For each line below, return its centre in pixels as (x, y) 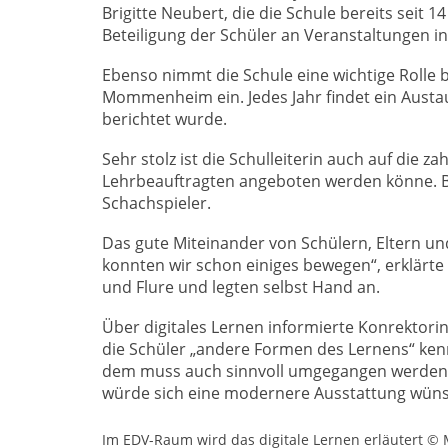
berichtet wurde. (164, 119)
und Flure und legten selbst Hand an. (241, 287)
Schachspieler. (156, 203)
